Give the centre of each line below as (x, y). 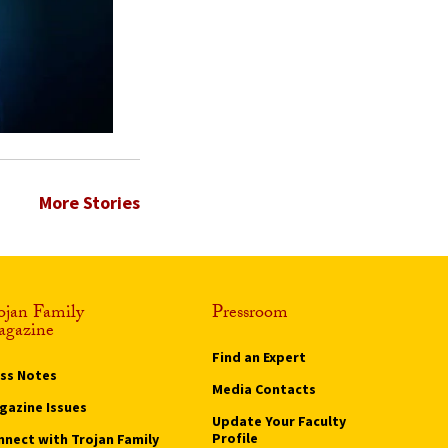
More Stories (89, 202)
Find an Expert (258, 356)
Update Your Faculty (278, 420)
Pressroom (249, 314)
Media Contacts (263, 388)
